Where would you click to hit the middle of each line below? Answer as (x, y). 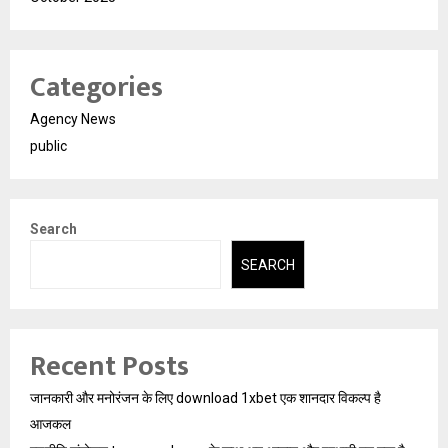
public (48, 146)
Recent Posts (109, 366)
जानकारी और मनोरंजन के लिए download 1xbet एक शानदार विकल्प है (205, 397)
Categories (96, 88)
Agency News (73, 119)
